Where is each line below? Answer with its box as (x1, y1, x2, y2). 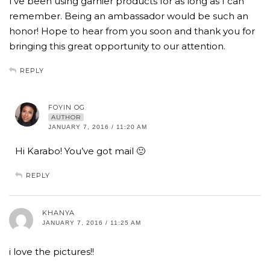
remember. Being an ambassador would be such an (9, 10, 248, 22)
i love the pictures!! (9, 246, 94, 258)
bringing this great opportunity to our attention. (9, 40, 225, 52)
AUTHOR (51, 113, 81, 122)
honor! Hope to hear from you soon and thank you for (9, 25, 255, 37)
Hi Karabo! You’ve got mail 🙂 (15, 145, 145, 157)
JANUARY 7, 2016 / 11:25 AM (42, 219, 141, 227)
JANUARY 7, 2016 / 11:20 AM (48, 124, 147, 131)
